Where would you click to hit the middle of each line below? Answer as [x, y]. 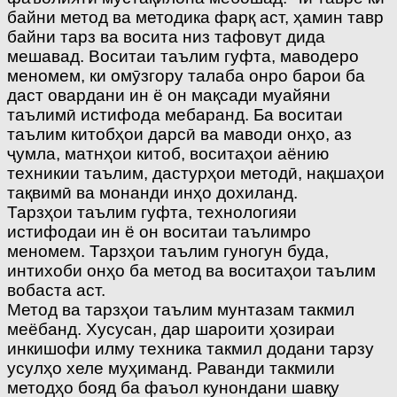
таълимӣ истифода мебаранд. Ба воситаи [175, 114]
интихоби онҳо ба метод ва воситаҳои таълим [191, 270]
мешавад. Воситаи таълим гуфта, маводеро [183, 56]
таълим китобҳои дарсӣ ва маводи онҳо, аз [179, 134]
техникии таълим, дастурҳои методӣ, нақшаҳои [196, 173]
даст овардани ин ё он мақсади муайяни [169, 95]
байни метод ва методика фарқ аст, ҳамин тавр [195, 17]
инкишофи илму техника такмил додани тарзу [191, 348]
